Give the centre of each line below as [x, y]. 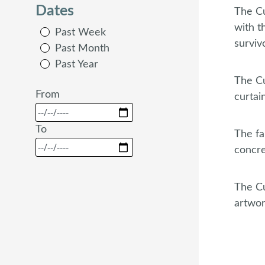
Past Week [80, 33]
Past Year [77, 64]
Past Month [82, 49]
